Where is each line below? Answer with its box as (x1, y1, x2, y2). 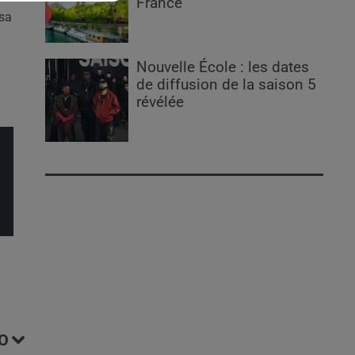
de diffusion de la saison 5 (136, 76, 317, 94)
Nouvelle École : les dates (136, 59, 310, 77)
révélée (136, 94, 185, 112)
